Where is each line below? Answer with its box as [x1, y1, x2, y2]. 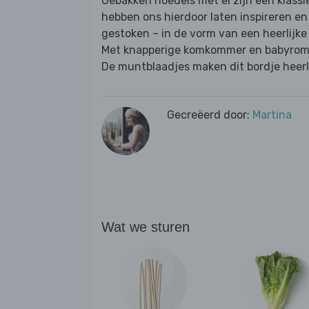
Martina [252, 108, 292, 122]
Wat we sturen [101, 219, 190, 235]
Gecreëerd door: [167, 108, 252, 122]
